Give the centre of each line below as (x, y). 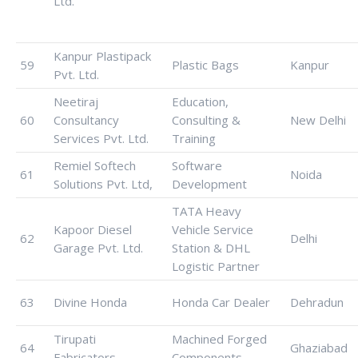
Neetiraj (76, 101)
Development (209, 184)
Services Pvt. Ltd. (101, 138)
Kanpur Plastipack (102, 56)
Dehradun (317, 302)
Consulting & (206, 120)
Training (194, 138)
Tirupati (75, 339)
